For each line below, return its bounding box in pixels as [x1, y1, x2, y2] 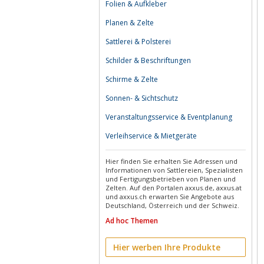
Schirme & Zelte [105, 74, 158, 84]
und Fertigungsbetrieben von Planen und [105, 174, 236, 183]
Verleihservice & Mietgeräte [105, 131, 197, 141]
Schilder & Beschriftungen [105, 55, 191, 65]
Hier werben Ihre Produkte [113, 242, 220, 253]
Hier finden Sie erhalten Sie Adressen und [105, 157, 237, 166]
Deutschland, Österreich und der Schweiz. [105, 201, 239, 210]
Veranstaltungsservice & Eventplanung [105, 112, 232, 122]
